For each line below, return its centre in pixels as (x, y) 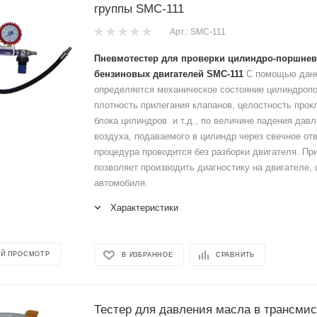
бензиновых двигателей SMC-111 (169, 74)
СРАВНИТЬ (235, 255)
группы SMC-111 (139, 9)
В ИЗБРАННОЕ (148, 255)
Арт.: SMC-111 (198, 32)
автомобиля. (121, 183)
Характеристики (144, 207)
